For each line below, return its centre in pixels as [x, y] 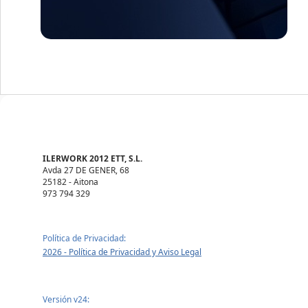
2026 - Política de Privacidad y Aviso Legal [122, 252]
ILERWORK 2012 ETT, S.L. [92, 158]
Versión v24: [66, 299]
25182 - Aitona [70, 182]
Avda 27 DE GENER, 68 [86, 170]
